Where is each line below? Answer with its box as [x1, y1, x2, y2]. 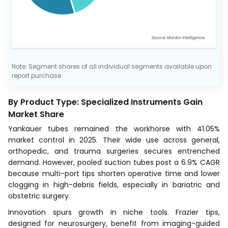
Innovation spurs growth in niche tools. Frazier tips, [8, 207, 220, 218]
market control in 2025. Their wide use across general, [8, 135, 220, 146]
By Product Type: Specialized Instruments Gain [8, 96, 203, 108]
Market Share [8, 108, 64, 121]
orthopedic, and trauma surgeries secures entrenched [8, 146, 220, 157]
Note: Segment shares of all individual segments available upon [12, 62, 212, 71]
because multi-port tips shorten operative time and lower [8, 168, 220, 179]
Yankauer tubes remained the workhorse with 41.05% [8, 124, 220, 134]
